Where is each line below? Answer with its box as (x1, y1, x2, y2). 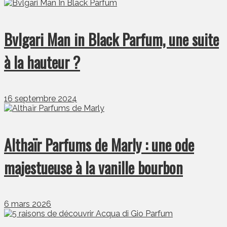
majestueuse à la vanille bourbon (4, 156, 183, 179)
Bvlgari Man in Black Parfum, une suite (4, 28, 219, 51)
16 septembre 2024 (4, 94, 77, 103)
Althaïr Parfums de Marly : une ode (4, 133, 194, 156)
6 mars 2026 (4, 199, 51, 209)
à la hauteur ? (4, 51, 80, 74)
